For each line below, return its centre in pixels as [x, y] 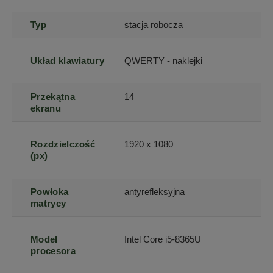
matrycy [48, 204]
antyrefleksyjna [155, 192]
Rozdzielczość [63, 144]
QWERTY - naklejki [164, 61]
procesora [53, 251]
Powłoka [50, 192]
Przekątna [53, 97]
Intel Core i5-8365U [163, 239]
